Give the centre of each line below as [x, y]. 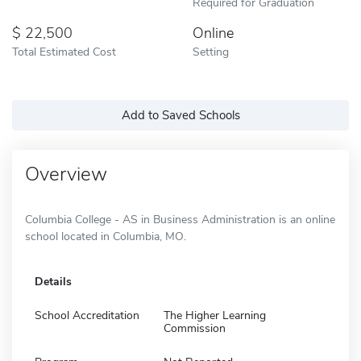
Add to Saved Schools [180, 115]
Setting [211, 51]
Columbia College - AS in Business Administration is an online [180, 219]
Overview [66, 174]
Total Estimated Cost [64, 51]
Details [53, 281]
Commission [195, 328]
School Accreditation [87, 315]
